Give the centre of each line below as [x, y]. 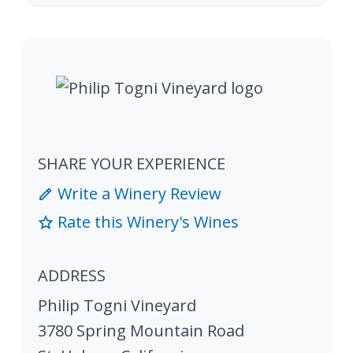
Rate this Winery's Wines [146, 221]
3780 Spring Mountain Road [141, 330]
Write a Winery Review [137, 193]
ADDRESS [72, 275]
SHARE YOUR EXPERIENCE [132, 163]
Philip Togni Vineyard [117, 305]
